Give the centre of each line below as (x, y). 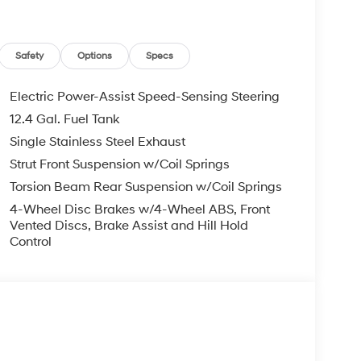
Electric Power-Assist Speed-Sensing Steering (144, 96)
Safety (30, 56)
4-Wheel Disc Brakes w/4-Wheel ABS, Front (139, 209)
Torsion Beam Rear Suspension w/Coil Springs (145, 187)
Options (95, 56)
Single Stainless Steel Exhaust (97, 141)
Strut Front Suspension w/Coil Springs (119, 164)
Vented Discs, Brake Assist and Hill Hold (129, 225)
